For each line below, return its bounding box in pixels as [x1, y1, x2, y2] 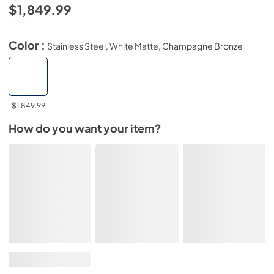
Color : [9, 38, 47, 52]
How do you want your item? [9, 122, 161, 135]
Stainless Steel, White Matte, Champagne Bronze [47, 40, 243, 51]
